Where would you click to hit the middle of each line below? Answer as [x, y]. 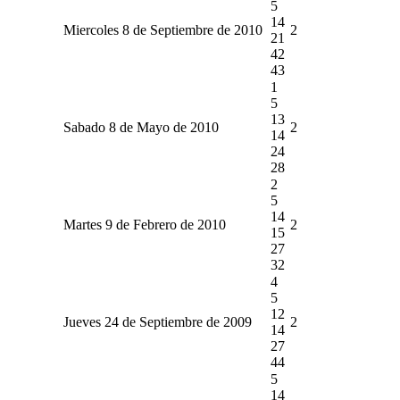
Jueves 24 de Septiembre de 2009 [157, 321]
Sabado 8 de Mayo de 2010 [141, 127]
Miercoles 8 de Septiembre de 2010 [162, 29]
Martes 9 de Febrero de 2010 [144, 224]
